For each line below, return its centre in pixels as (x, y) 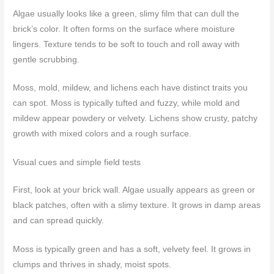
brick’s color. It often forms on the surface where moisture (124, 29)
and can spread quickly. (59, 221)
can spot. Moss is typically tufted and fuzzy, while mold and (127, 103)
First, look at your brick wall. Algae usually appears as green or (134, 190)
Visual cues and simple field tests (77, 163)
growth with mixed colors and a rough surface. (102, 134)
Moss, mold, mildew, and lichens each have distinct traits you (131, 88)
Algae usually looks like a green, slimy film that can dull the (126, 13)
